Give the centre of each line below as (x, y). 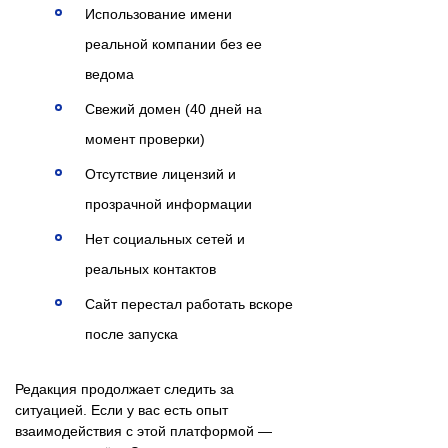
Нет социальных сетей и (165, 238)
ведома (109, 73)
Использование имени (158, 13)
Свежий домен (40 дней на (173, 108)
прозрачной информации (168, 203)
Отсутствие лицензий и (160, 173)
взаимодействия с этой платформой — (143, 430)
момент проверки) (145, 138)
